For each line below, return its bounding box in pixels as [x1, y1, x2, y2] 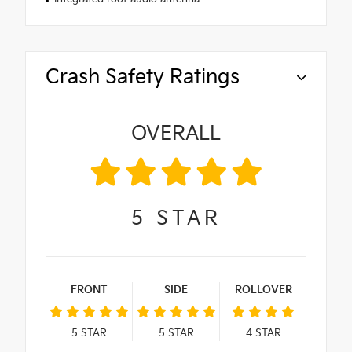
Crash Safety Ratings [46, 65, 240, 90]
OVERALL [131, 122, 221, 147]
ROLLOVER [234, 284, 292, 297]
